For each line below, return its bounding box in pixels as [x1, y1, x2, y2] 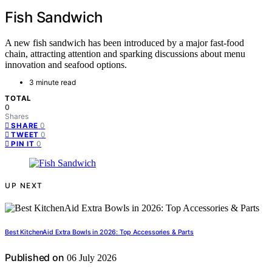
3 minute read [29, 78, 76, 87]
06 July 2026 [64, 253, 117, 263]
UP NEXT [5, 181, 43, 191]
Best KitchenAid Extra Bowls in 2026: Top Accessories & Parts [5, 228, 194, 237]
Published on [5, 251, 64, 264]
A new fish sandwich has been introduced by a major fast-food [5, 38, 244, 49]
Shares [5, 112, 29, 121]
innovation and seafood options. [5, 59, 127, 70]
